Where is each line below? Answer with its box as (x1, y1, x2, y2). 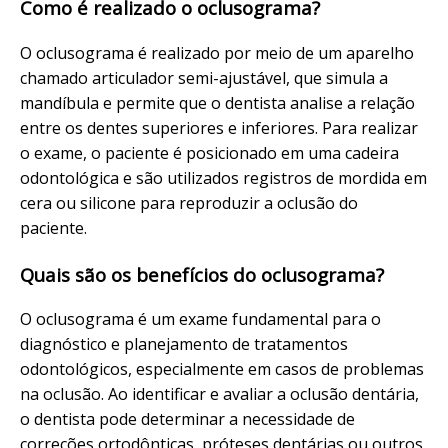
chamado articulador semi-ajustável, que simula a (20, 66, 388, 89)
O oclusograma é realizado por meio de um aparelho (20, 41, 414, 64)
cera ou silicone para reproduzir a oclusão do (20, 191, 358, 214)
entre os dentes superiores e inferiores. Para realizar (20, 116, 418, 139)
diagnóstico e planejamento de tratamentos (20, 333, 348, 356)
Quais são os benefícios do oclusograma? (20, 261, 384, 287)
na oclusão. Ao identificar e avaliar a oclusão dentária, (20, 383, 419, 406)
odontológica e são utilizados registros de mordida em (20, 166, 427, 189)
